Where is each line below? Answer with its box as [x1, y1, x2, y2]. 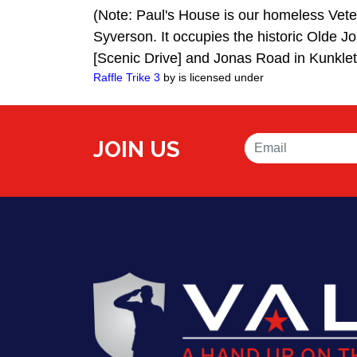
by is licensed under [160, 70, 264, 84]
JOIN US [93, 135, 180, 163]
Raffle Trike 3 [93, 70, 160, 84]
